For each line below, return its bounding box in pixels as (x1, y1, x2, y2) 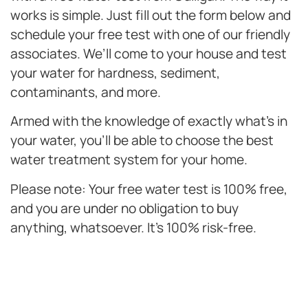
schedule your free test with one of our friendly (10, 25, 290, 44)
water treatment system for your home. (10, 151, 247, 169)
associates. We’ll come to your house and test (10, 45, 287, 63)
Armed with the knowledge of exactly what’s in (10, 112, 287, 131)
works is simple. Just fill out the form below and (10, 6, 291, 25)
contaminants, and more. (10, 83, 161, 102)
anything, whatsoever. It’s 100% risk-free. (10, 218, 256, 236)
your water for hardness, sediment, (10, 64, 220, 82)
